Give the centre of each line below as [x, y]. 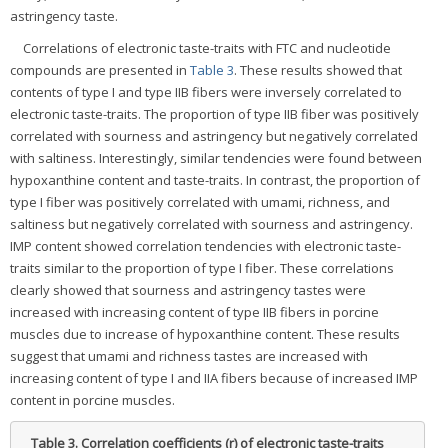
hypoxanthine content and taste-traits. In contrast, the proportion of [215, 179]
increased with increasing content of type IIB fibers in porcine [194, 311]
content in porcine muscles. [92, 399]
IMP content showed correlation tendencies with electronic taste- [205, 245]
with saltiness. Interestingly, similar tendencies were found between [216, 157]
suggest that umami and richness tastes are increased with [189, 355]
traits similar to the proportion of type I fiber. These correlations [202, 267]
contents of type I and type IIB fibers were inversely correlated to [206, 91]
